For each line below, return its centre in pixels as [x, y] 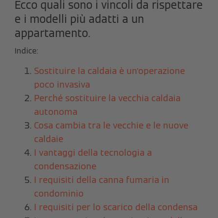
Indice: [26, 51]
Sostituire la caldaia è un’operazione [109, 71]
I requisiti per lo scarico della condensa [116, 207]
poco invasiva [62, 84]
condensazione [65, 166]
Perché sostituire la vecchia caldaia [107, 98]
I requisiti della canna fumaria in [102, 180]
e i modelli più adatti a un [79, 19]
